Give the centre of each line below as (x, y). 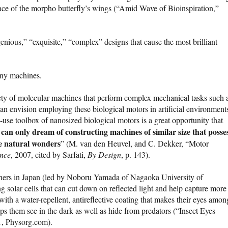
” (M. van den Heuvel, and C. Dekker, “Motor (135, 144)
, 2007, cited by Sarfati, (49, 155)
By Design (104, 155)
